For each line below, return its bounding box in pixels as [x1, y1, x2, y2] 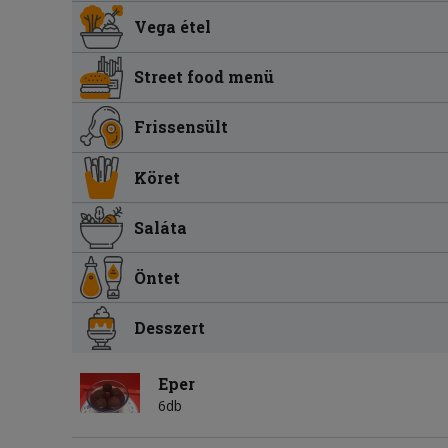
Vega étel [134, 15, 212, 37]
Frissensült [134, 116, 229, 138]
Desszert [134, 317, 206, 339]
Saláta [134, 216, 188, 238]
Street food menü [134, 66, 275, 88]
